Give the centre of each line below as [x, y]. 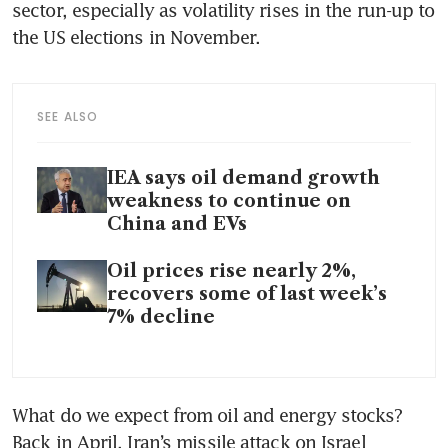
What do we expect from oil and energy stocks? [207, 414]
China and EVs [177, 223]
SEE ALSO [68, 116]
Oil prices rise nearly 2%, [231, 270]
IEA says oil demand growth [243, 177]
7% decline [161, 316]
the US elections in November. [139, 36]
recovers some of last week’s [247, 293]
